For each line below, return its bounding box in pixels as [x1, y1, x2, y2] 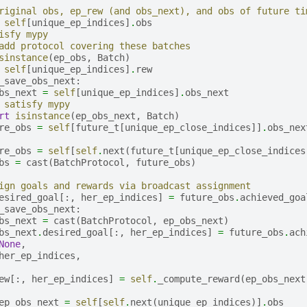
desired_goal [42, 226, 108, 238]
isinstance [14, 110, 70, 121]
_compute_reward [157, 273, 240, 284]
